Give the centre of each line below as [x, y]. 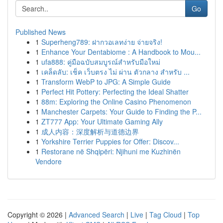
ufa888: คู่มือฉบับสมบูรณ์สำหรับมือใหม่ [101, 62]
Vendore [49, 161]
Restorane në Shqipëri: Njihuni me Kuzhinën [111, 151]
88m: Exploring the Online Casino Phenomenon [116, 102]
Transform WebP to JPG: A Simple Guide [106, 82]
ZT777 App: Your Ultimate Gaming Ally [102, 121]
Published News [41, 32]
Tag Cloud [166, 215]
